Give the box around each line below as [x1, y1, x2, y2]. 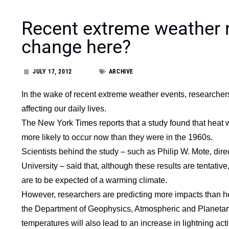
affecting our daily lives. [21, 104, 106, 113]
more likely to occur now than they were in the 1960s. [21, 132, 213, 142]
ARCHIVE [108, 67, 134, 75]
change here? [21, 36, 131, 58]
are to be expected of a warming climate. [21, 175, 167, 185]
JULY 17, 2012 [33, 67, 72, 75]
